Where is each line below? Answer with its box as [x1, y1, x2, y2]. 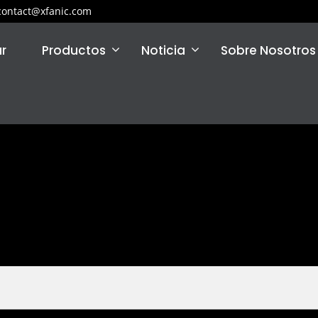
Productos [41, 41, 106, 59]
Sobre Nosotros [220, 41, 316, 59]
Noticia [141, 41, 185, 59]
